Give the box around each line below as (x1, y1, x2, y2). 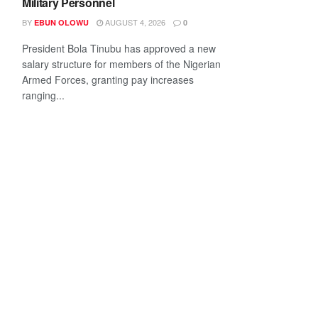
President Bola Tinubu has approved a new (22, 41, 216, 55)
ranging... (22, 88, 65, 102)
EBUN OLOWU (34, 17, 89, 28)
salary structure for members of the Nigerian (22, 57, 221, 71)
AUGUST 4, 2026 (103, 16, 165, 28)
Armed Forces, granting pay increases (22, 72, 194, 87)
